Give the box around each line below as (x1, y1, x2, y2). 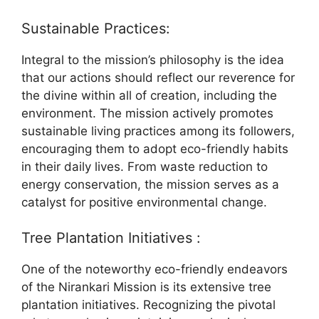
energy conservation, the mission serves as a (21, 177, 279, 192)
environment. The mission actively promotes (21, 105, 273, 120)
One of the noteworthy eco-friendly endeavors (21, 262, 288, 277)
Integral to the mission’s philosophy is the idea (21, 52, 284, 67)
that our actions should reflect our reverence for (21, 70, 295, 85)
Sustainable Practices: (21, 19, 170, 37)
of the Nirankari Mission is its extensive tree (21, 280, 271, 295)
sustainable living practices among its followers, (21, 123, 295, 138)
